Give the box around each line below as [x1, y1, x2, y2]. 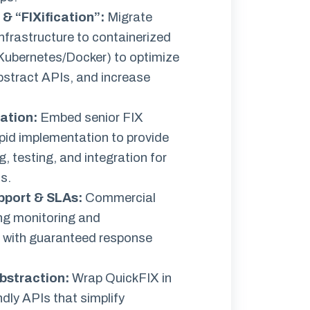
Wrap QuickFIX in [69, 271, 172, 285]
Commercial [82, 191, 156, 205]
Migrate [104, 10, 152, 24]
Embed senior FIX [37, 111, 143, 125]
